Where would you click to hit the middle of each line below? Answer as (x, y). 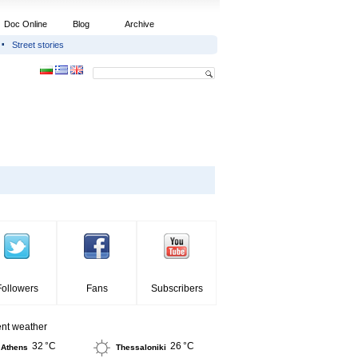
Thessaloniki (141, 348)
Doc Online (26, 24)
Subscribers (177, 288)
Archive (139, 24)
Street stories (38, 45)
